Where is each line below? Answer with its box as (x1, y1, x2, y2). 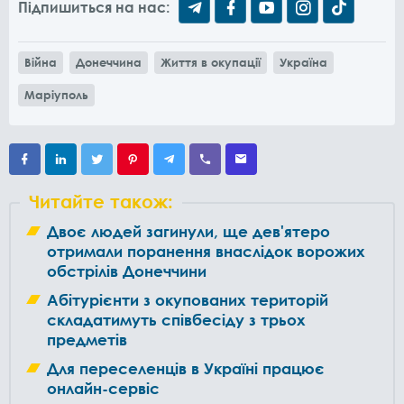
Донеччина (76, 54, 142, 69)
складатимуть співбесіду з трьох (47, 309, 306, 329)
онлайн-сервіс (47, 378, 160, 398)
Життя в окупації (161, 54, 261, 69)
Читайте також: (29, 189, 173, 212)
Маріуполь (24, 87, 88, 102)
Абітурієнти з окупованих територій (47, 289, 328, 309)
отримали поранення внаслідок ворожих (47, 241, 365, 261)
